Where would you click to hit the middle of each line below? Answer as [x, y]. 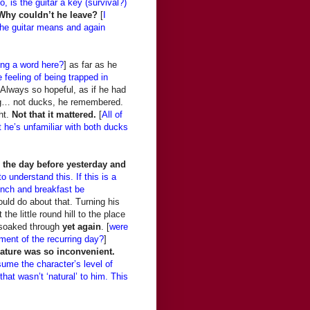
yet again [82, 226]
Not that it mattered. [54, 114]
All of [112, 114]
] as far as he [90, 64]
